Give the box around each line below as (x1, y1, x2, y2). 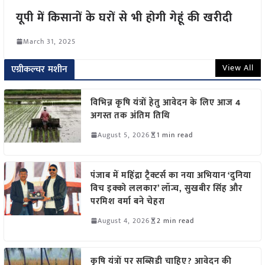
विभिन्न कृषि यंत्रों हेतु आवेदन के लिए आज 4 (90, 95, 241, 110)
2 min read (156, 214, 194, 227)
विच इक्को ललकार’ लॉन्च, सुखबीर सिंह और (90, 180, 243, 196)
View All (222, 60, 254, 75)
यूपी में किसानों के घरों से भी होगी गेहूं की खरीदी (15, 7, 232, 28)
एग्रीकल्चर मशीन (11, 61, 68, 77)
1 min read (156, 128, 193, 141)
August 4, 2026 (97, 214, 150, 227)
